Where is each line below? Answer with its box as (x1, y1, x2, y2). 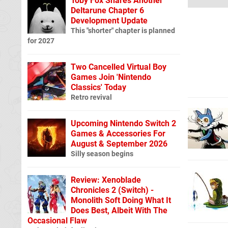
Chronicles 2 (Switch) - (71, 185, 154, 195)
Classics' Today (71, 82, 126, 92)
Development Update (71, 15, 148, 25)
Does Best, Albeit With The (71, 205, 167, 215)
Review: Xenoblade (71, 175, 141, 185)
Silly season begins (71, 149, 133, 158)
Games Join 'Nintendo (71, 72, 151, 82)
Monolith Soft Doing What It (71, 195, 171, 205)
